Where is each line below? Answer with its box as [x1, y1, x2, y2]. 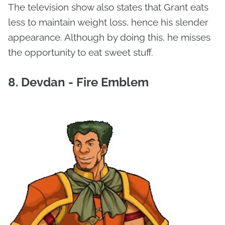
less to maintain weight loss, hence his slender [8, 17, 208, 28]
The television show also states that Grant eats [8, 2, 208, 13]
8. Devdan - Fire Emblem [8, 75, 152, 90]
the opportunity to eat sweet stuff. [8, 47, 156, 58]
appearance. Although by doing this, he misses [8, 32, 210, 43]
